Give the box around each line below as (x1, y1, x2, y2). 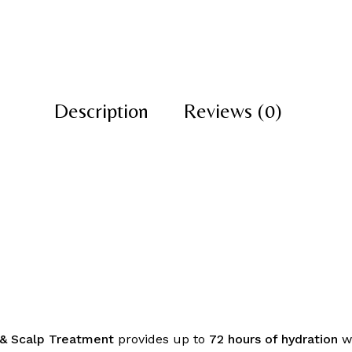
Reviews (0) (184, 99, 282, 123)
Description (54, 99, 148, 123)
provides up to (114, 332, 209, 347)
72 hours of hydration (209, 332, 338, 347)
